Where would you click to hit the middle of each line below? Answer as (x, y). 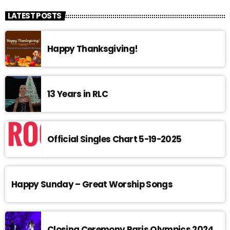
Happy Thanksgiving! (93, 49)
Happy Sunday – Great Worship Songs (92, 184)
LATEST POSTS (34, 16)
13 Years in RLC (78, 94)
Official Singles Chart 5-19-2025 (114, 139)
